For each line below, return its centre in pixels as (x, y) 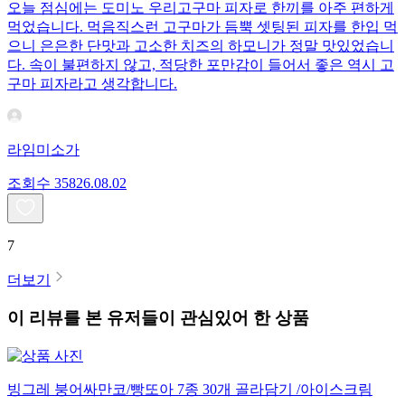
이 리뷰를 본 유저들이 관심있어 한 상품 (158, 318)
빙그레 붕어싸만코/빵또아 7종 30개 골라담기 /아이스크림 (190, 390)
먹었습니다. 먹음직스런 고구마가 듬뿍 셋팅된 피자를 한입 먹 (202, 26)
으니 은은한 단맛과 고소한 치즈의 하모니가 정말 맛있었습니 (201, 45)
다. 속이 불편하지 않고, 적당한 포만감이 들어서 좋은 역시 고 (201, 64)
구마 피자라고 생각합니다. (92, 83)
